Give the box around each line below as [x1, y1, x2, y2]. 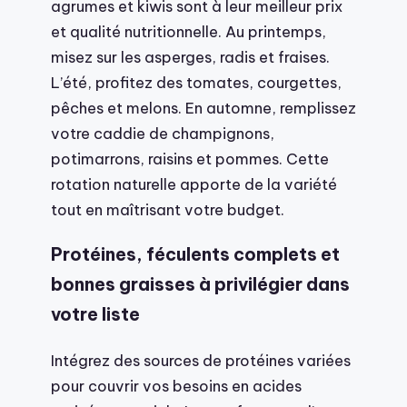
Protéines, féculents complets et [51, 243, 340, 266]
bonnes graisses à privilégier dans [51, 273, 350, 296]
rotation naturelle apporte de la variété [51, 174, 337, 194]
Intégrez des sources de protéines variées [51, 351, 351, 371]
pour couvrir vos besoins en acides [51, 376, 302, 396]
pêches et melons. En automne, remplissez [51, 98, 356, 118]
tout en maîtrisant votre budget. [51, 200, 284, 220]
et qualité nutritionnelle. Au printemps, [51, 22, 326, 42]
